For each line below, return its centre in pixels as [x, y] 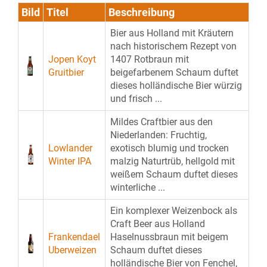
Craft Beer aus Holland [158, 224]
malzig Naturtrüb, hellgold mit [173, 161]
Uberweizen [72, 250]
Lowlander [70, 148]
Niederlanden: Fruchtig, [159, 135]
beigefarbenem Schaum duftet [174, 72]
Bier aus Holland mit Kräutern [172, 33]
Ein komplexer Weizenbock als [174, 211]
